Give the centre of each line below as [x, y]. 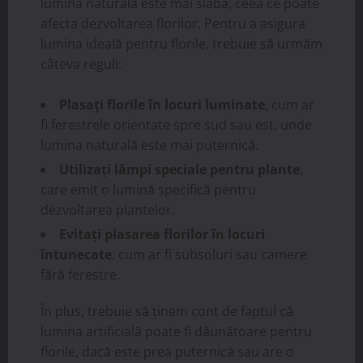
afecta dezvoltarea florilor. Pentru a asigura [173, 24]
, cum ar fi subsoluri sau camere [209, 255]
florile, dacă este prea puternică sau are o [167, 352]
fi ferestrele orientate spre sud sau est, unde [176, 125]
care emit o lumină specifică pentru [148, 190]
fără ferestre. [80, 275]
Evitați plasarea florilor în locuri [162, 235]
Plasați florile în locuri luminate [162, 105]
